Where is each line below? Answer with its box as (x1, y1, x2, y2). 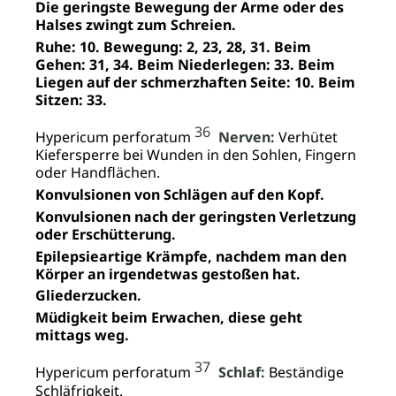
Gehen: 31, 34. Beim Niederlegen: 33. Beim (35, 54, 335, 74)
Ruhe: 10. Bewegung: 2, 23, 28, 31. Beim (35, 36, 311, 57)
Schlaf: (218, 362, 265, 383)
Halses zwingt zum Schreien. (35, 15, 236, 35)
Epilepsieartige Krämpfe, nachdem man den (35, 246, 346, 266)
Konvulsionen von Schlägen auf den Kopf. (35, 185, 324, 205)
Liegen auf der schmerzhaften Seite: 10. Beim (35, 72, 355, 92)
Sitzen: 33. (35, 89, 107, 110)
